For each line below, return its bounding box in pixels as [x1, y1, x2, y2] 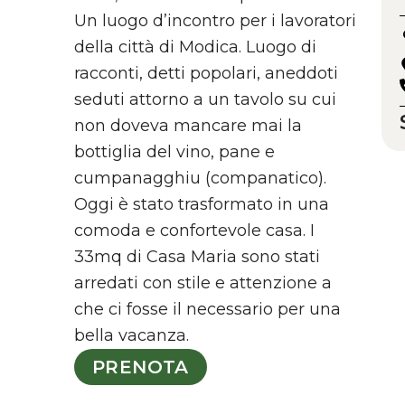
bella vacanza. [74, 325, 189, 346]
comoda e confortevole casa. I [74, 221, 315, 241]
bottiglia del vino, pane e [74, 142, 275, 163]
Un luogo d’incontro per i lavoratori [74, 11, 356, 32]
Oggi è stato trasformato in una [74, 194, 329, 215]
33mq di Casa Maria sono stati [74, 247, 320, 268]
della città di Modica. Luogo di [74, 37, 316, 58]
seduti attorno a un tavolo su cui [74, 89, 336, 110]
